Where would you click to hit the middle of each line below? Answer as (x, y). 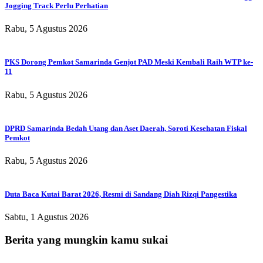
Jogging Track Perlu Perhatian (56, 6)
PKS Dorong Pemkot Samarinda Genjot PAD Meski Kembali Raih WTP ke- (129, 62)
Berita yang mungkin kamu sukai (86, 240)
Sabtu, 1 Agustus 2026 (47, 217)
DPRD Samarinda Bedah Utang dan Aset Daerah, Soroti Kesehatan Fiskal (126, 128)
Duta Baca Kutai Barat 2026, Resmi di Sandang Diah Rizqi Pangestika (121, 194)
